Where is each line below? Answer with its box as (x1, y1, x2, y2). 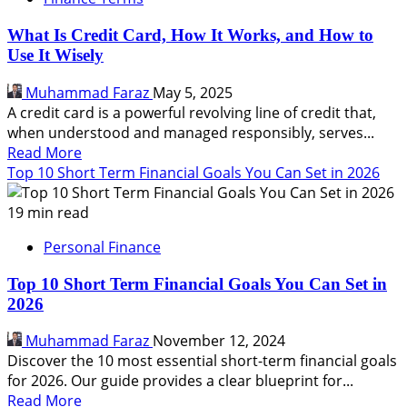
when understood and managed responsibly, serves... (7, 122, 374, 143)
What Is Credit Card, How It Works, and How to (7, 25, 373, 45)
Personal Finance (44, 236, 161, 257)
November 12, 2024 (153, 331, 285, 352)
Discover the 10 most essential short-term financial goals (7, 351, 397, 372)
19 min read (7, 202, 89, 223)
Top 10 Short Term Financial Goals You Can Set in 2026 (7, 162, 380, 183)
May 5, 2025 (153, 82, 233, 103)
